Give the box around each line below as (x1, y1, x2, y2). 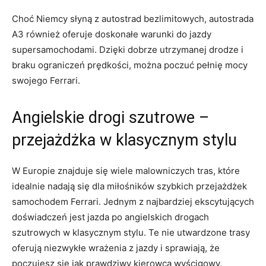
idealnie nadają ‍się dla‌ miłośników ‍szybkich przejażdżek (12, 180, 247, 192)
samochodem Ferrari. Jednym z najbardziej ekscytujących (12, 195, 254, 207)
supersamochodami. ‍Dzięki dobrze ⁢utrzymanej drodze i (12, 43, 243, 55)
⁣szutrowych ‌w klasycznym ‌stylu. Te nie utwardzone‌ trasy (12, 226, 250, 238)
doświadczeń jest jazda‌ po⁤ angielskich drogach (12, 211, 209, 223)
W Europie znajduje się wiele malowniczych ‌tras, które (12, 164, 240, 176)
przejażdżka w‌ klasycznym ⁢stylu (12, 130, 237, 150)
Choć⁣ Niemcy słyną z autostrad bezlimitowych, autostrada (12, 12, 254, 24)
